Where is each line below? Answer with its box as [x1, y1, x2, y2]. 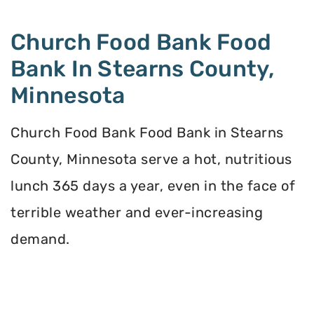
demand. [11, 231, 70, 248]
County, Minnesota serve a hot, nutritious [11, 151, 292, 168]
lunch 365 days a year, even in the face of [11, 177, 295, 195]
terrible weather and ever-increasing [11, 204, 263, 221]
